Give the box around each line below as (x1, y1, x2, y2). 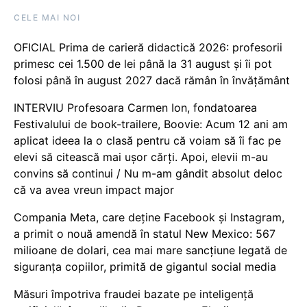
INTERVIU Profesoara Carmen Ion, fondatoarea (14, 101, 257, 114)
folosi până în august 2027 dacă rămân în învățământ (14, 73, 290, 87)
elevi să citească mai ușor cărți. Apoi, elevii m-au (14, 150, 268, 164)
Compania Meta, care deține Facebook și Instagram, (14, 210, 284, 224)
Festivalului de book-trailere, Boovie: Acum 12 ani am (14, 117, 288, 131)
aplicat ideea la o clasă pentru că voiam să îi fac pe (14, 134, 281, 147)
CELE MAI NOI (14, 12, 80, 23)
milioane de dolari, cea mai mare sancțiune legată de (14, 243, 287, 257)
